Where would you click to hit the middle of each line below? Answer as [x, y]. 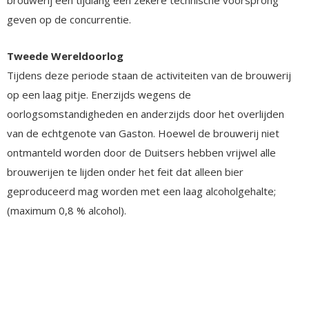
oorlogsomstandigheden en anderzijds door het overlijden [146, 113]
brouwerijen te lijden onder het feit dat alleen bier [125, 171]
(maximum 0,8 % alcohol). [67, 210]
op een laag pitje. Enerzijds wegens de [99, 94]
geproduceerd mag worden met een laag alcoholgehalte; [141, 191]
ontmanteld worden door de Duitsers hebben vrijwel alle [141, 152]
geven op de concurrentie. [69, 19]
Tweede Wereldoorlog [65, 56]
